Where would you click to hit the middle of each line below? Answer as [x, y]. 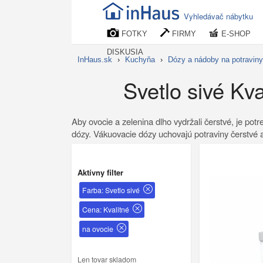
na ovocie [98, 229]
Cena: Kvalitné [106, 209]
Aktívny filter [100, 173]
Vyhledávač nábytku [218, 16]
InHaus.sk [95, 60]
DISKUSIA [125, 52]
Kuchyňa [140, 60]
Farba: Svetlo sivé [111, 190]
